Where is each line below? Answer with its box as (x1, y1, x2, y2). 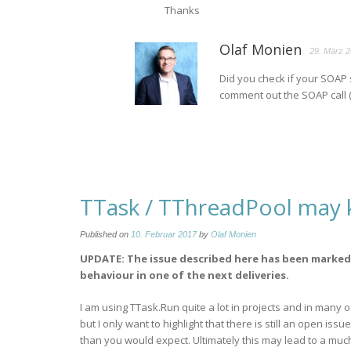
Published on (80, 230, 131, 239)
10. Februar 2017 (131, 230, 197, 239)
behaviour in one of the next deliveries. (80, 268, 289, 282)
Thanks (165, 3, 200, 17)
